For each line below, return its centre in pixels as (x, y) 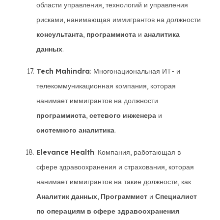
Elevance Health (65, 152)
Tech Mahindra (63, 71)
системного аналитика (75, 130)
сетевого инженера (123, 115)
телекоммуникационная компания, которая (106, 86)
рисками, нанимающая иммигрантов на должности (119, 20)
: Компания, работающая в (137, 152)
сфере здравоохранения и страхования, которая (115, 167)
